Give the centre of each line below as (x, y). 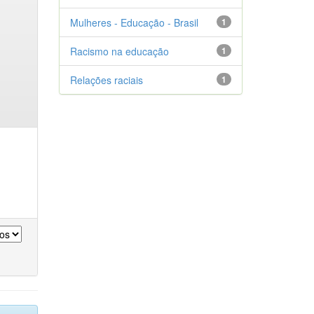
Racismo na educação (119, 51)
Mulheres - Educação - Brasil (134, 22)
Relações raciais (106, 80)
